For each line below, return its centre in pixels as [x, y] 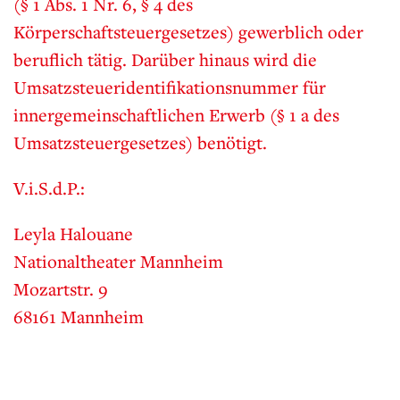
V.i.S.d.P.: [49, 188]
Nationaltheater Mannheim [118, 262]
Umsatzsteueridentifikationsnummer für [170, 87]
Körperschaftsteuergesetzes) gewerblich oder [188, 32]
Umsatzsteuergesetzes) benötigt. [140, 143]
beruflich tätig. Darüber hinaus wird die [165, 60]
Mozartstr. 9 [61, 289]
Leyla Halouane [73, 234]
